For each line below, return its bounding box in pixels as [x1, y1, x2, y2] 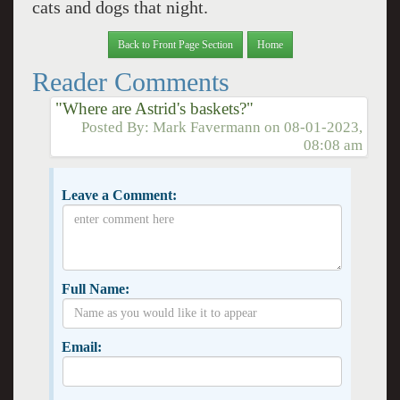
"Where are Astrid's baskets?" [54, 98, 254, 118]
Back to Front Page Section [117, 37, 233, 51]
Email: [61, 338, 102, 354]
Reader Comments [31, 66, 229, 96]
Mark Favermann [153, 118, 262, 136]
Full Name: [61, 280, 129, 296]
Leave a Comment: [61, 187, 177, 203]
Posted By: [81, 118, 154, 136]
